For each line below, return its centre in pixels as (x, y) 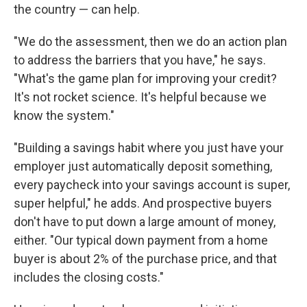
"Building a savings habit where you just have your (149, 147)
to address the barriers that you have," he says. (140, 60)
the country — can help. (77, 9)
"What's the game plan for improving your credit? (145, 78)
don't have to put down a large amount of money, (145, 221)
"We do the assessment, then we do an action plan (150, 41)
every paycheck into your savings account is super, (152, 184)
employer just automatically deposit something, (143, 166)
